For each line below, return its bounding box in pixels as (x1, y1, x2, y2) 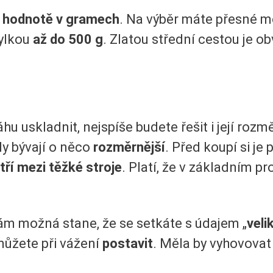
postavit (102, 236, 153, 252)
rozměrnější (93, 139, 165, 155)
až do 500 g (33, 32, 103, 48)
